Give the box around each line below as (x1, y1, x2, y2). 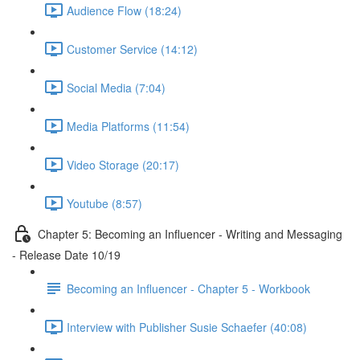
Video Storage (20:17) (67, 156, 179, 173)
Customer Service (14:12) (67, 40, 198, 57)
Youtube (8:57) (67, 194, 142, 211)
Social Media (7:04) (67, 79, 166, 96)
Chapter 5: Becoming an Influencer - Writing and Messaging (38, 225, 342, 242)
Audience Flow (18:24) (67, 2, 182, 18)
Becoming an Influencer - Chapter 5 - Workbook (67, 280, 310, 297)
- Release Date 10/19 (12, 247, 121, 263)
